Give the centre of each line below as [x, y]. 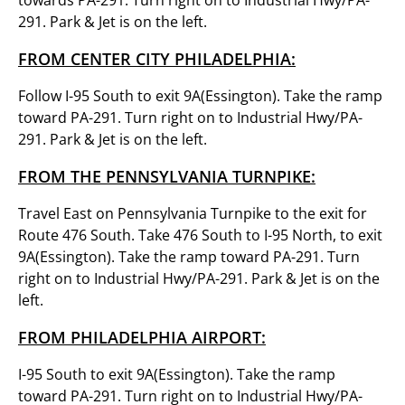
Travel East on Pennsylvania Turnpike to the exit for [193, 213]
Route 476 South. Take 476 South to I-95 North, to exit [200, 235]
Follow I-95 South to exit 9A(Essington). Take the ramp [200, 96]
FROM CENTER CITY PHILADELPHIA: [157, 59]
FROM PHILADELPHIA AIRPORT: [142, 337]
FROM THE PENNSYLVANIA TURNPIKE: [167, 176]
